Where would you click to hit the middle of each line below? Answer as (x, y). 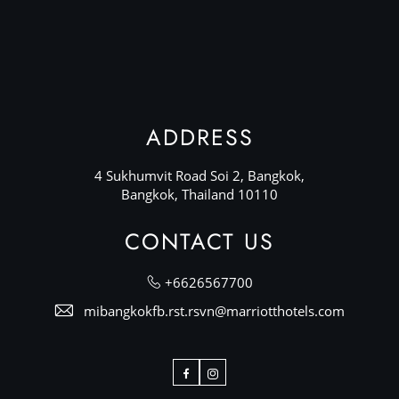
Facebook (212, 374)
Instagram (243, 374)
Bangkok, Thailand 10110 (199, 194)
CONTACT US (199, 241)
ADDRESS (199, 137)
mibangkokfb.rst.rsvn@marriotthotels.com (214, 311)
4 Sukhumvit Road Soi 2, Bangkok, (199, 175)
